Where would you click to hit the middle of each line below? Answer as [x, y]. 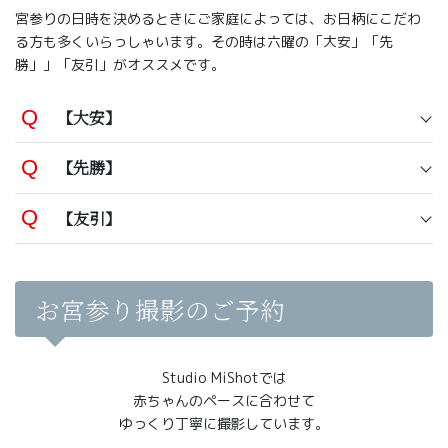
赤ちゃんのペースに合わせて [224, 401]
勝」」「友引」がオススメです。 [120, 65]
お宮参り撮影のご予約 [159, 310]
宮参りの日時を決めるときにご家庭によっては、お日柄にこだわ [218, 19]
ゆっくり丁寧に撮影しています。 [224, 424]
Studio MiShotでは [224, 378]
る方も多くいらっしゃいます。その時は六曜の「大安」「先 [204, 42]
